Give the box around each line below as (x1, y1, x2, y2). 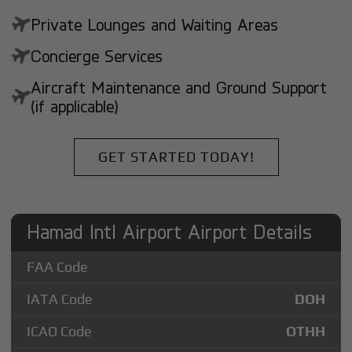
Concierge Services (31, 46, 163, 67)
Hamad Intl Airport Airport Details (27, 218, 313, 243)
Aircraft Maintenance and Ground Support (31, 77, 328, 98)
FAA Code (27, 258, 89, 275)
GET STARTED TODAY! (97, 148, 255, 165)
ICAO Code (27, 322, 93, 339)
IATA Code (27, 290, 93, 307)
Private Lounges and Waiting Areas (31, 14, 279, 35)
